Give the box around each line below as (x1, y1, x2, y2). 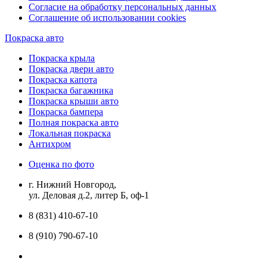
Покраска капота (29, 74, 97, 85)
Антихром (29, 139, 71, 150)
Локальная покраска (29, 128, 111, 139)
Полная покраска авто (29, 117, 119, 128)
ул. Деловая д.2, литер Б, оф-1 (29, 190, 149, 201)
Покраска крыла (29, 53, 95, 64)
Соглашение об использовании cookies (29, 13, 186, 23)
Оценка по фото (29, 159, 94, 170)
